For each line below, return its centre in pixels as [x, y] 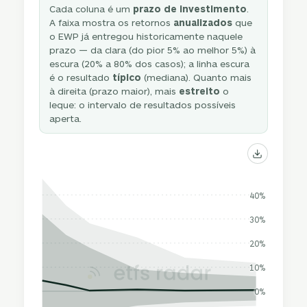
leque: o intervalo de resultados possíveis [143, 105]
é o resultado [81, 77]
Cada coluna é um [91, 9]
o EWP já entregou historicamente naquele [146, 36]
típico [127, 77]
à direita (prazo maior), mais [114, 91]
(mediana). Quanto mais [197, 77]
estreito [200, 91]
